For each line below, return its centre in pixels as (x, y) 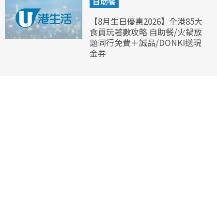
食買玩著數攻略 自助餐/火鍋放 (146, 31)
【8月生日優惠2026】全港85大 (146, 21)
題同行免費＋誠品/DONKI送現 (146, 42)
